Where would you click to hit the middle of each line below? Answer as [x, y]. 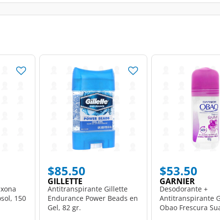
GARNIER [177, 181]
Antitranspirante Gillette [87, 189]
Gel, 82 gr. [64, 207]
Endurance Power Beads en [93, 198]
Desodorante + [183, 189]
